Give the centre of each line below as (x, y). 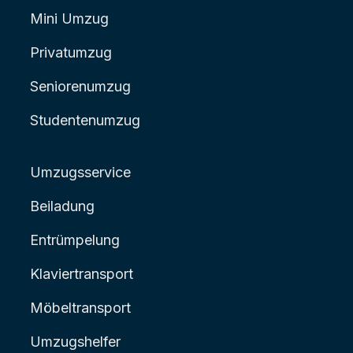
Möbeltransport (80, 307)
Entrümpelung (75, 240)
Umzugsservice (80, 172)
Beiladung (62, 206)
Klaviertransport (82, 273)
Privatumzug (71, 52)
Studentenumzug (85, 120)
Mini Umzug (69, 18)
